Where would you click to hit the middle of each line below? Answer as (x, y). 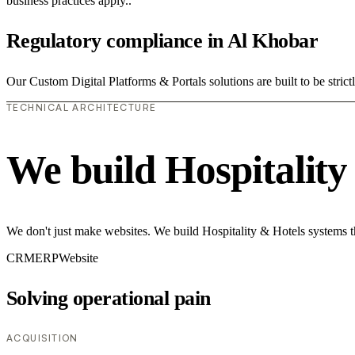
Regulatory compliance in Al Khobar (162, 40)
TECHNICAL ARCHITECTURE (82, 107)
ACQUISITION (42, 338)
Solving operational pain (109, 299)
